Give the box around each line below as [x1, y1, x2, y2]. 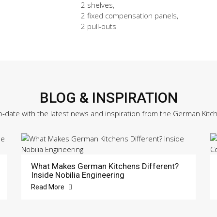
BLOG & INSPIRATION [39, 89, 178, 106]
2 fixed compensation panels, [81, 11, 178, 20]
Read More [31, 183, 66, 191]
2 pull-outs [81, 21, 116, 31]
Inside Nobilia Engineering [31, 170, 124, 180]
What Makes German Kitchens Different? [31, 161, 179, 171]
